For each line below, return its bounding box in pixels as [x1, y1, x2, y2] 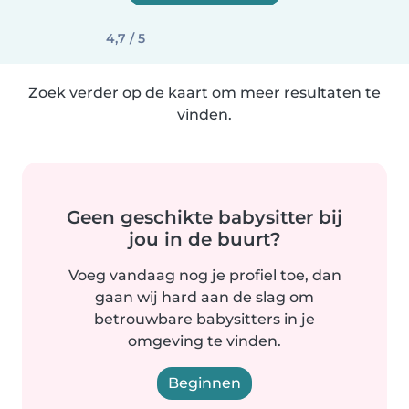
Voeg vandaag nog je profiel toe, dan [68, 267, 341, 284]
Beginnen [168, 374, 241, 392]
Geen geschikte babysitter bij [67, 206, 342, 228]
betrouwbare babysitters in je [94, 310, 315, 328]
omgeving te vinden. [128, 332, 281, 350]
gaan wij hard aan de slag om [95, 288, 314, 306]
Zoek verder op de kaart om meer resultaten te [28, 84, 381, 101]
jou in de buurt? [128, 228, 281, 250]
